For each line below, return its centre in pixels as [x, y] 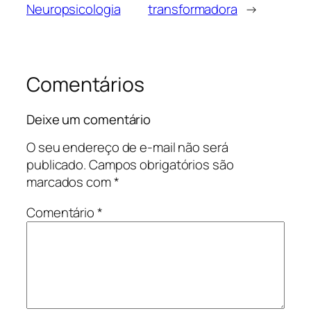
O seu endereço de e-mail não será [127, 148]
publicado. [57, 165]
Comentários [85, 85]
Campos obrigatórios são [161, 165]
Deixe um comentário [89, 119]
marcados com [70, 182]
